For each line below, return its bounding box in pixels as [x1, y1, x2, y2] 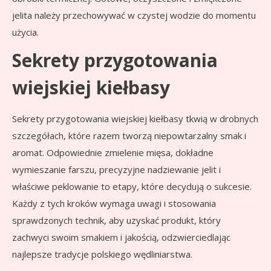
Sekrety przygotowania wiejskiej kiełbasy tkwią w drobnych [12, 113, 258, 125]
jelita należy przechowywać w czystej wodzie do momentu [12, 9, 256, 22]
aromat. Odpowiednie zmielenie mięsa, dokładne [12, 146, 214, 159]
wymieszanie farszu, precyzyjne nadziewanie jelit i [12, 163, 221, 176]
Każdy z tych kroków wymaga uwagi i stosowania [12, 197, 216, 210]
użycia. [12, 26, 39, 39]
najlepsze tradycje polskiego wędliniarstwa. [12, 248, 192, 261]
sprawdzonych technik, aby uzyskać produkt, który [12, 214, 221, 227]
